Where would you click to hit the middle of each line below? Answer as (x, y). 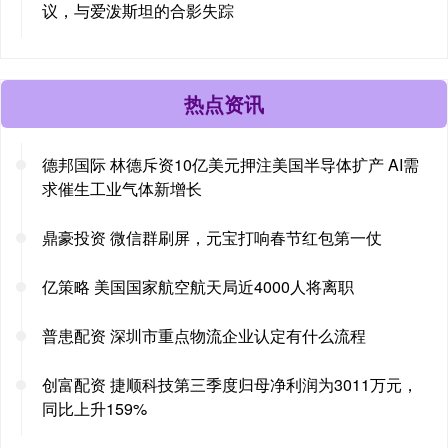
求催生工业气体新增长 (122, 188)
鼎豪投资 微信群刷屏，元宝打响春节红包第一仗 (212, 237)
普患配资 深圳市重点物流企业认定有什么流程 (204, 335)
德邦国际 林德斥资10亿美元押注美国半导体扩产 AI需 (230, 164)
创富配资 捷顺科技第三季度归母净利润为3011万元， (230, 384)
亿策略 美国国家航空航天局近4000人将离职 (198, 286)
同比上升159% (94, 408)
